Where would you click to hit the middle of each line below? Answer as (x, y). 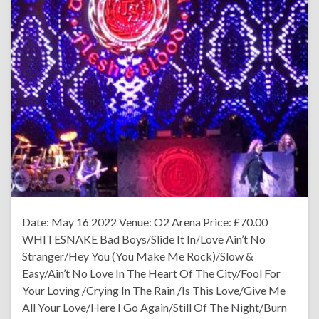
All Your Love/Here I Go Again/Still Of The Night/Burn (155, 307)
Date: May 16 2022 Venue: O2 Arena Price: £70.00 (145, 221)
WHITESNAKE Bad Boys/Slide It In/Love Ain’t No (144, 239)
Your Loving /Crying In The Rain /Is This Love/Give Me (154, 290)
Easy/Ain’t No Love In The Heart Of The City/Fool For (151, 273)
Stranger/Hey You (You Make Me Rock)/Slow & (138, 256)
